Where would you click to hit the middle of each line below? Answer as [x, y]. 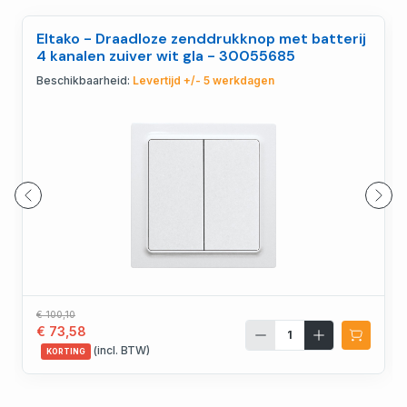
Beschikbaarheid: [84, 81]
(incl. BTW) [120, 351]
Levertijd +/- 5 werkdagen [203, 81]
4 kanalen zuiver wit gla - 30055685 [166, 56]
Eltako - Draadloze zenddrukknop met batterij [201, 39]
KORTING [66, 352]
